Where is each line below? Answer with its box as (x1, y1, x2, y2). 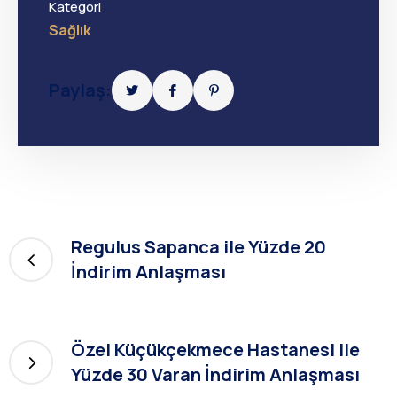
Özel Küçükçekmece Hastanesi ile (71, 338, 360, 362)
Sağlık (49, 20, 91, 41)
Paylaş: (49, 78, 112, 103)
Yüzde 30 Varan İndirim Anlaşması (71, 362, 360, 387)
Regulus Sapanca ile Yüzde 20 (71, 235, 326, 260)
